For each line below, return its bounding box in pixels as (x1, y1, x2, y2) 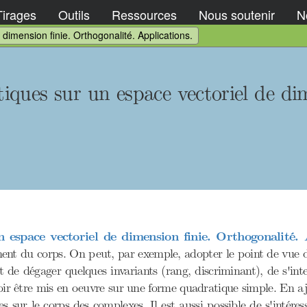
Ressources (112, 5, 177, 23)
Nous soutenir (199, 5, 275, 23)
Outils (58, 5, 90, 23)
